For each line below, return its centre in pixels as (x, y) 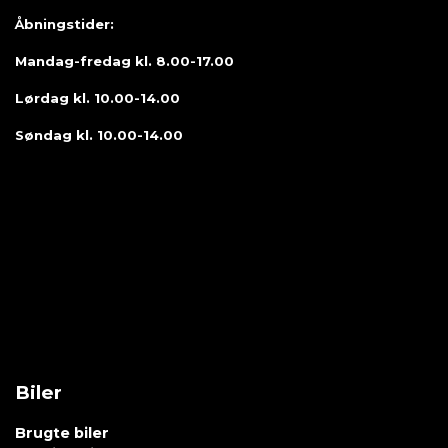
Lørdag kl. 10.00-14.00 (97, 98)
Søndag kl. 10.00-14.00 (99, 135)
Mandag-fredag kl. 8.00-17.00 (124, 61)
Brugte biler (62, 433)
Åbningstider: (64, 24)
